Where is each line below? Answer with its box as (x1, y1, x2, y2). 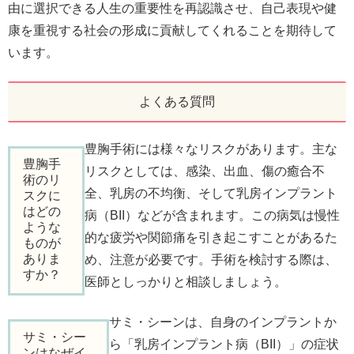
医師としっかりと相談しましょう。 (84, 275, 287, 289)
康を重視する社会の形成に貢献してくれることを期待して (8, 23, 337, 37)
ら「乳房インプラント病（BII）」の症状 (108, 337, 339, 351)
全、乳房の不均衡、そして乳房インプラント (84, 186, 337, 201)
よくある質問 (139, 95, 215, 109)
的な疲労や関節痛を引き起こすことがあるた (84, 231, 337, 245)
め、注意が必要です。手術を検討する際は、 (84, 253, 337, 267)
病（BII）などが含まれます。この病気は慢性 (84, 209, 340, 223)
